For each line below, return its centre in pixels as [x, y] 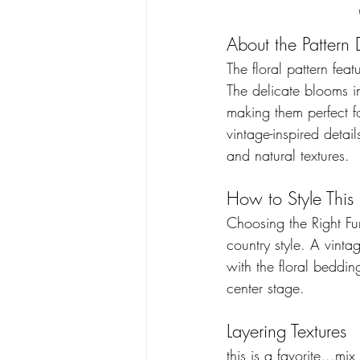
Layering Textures [289, 331]
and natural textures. [290, 155]
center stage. [268, 287]
